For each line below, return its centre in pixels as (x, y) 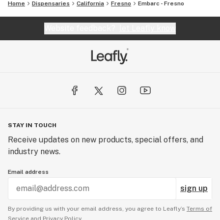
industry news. (34, 151)
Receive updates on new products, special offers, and (106, 139)
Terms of (199, 208)
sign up (194, 188)
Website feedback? (82, 28)
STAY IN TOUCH (32, 125)
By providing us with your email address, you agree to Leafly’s (97, 208)
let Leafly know (148, 28)
